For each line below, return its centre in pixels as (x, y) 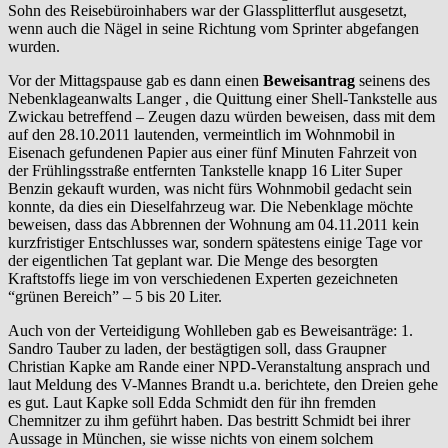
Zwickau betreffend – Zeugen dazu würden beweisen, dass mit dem (221, 116)
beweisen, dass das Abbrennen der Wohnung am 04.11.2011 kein (213, 224)
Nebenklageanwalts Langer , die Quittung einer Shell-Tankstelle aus (222, 98)
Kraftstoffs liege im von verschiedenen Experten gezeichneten (203, 278)
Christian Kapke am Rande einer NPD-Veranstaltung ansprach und (219, 366)
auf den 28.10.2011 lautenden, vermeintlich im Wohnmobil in (201, 134)
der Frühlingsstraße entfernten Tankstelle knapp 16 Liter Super (205, 170)
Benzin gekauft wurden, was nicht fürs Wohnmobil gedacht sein (210, 188)
